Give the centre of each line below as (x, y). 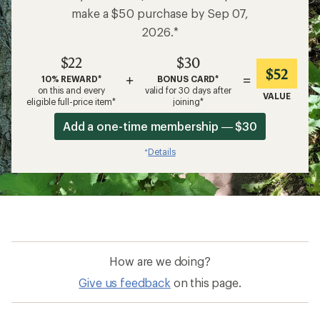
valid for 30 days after (188, 90)
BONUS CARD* (188, 79)
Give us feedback (125, 283)
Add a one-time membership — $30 (160, 126)
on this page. (207, 283)
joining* (188, 102)
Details (162, 152)
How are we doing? (160, 261)
